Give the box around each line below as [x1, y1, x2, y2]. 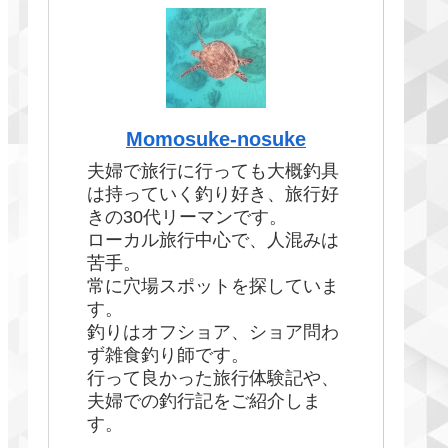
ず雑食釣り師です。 [87, 345, 249, 366]
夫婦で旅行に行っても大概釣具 [87, 161, 339, 182]
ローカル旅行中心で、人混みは [87, 230, 339, 251]
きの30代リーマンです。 [87, 207, 287, 228]
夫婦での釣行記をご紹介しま [87, 391, 321, 412]
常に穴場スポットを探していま [87, 276, 339, 297]
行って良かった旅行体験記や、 [87, 368, 339, 389]
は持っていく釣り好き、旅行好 [87, 184, 339, 205]
